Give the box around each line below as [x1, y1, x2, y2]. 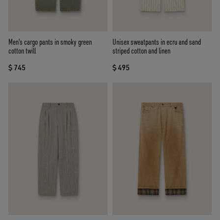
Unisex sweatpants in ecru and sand [112, 37, 201, 47]
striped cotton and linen [112, 46, 170, 56]
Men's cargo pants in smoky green [8, 37, 92, 47]
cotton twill [8, 46, 36, 56]
